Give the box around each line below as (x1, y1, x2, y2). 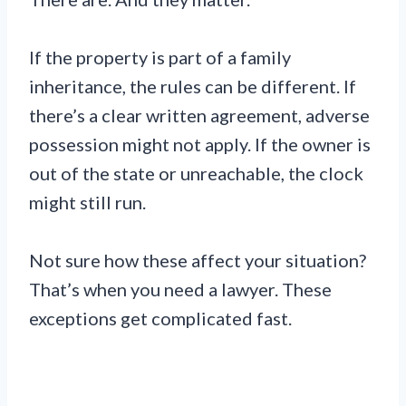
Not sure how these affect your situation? (29, 249, 366, 272)
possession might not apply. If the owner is (29, 133, 371, 156)
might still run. (29, 191, 146, 214)
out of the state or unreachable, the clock (29, 162, 363, 185)
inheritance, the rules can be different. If (29, 75, 356, 98)
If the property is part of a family (29, 46, 291, 69)
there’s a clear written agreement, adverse (29, 104, 370, 127)
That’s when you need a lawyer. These (29, 278, 332, 301)
